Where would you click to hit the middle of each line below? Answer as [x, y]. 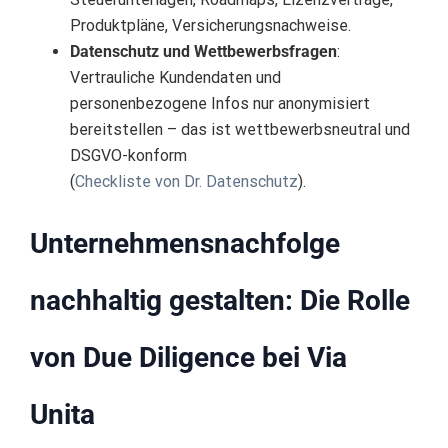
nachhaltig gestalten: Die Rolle [220, 301]
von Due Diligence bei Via [188, 358]
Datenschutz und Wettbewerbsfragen [203, 52]
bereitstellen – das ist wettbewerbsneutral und [240, 130]
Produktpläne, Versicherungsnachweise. [210, 26]
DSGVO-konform [128, 156]
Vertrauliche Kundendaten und [175, 78]
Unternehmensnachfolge [185, 244]
